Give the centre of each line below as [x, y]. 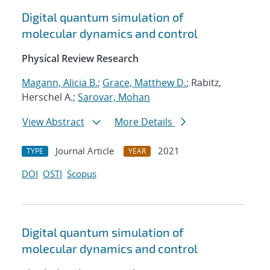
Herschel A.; [50, 97]
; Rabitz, [204, 83]
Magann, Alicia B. [60, 83]
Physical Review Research [80, 59]
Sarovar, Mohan [114, 97]
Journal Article [85, 151]
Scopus [82, 174]
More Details [145, 122]
